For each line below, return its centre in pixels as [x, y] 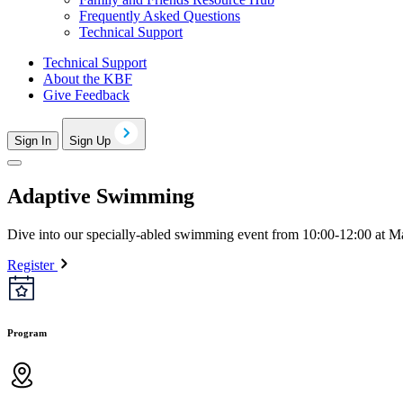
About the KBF [88, 78]
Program [27, 333]
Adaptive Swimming [101, 196]
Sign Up [92, 140]
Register [31, 264]
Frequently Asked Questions [160, 15]
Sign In [33, 140]
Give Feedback [86, 94]
